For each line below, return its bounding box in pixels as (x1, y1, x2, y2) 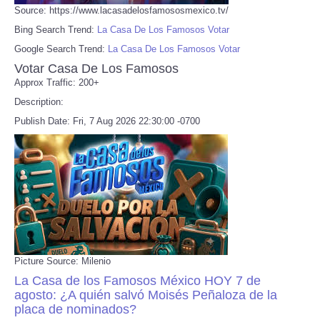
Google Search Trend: (14, 43, 108, 54)
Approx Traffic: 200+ (14, 76, 99, 88)
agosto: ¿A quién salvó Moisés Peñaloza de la (14, 287, 277, 302)
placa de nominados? (14, 301, 136, 316)
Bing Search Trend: (14, 24, 97, 35)
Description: (14, 96, 64, 107)
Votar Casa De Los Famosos (14, 61, 179, 76)
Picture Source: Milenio (14, 255, 111, 266)
